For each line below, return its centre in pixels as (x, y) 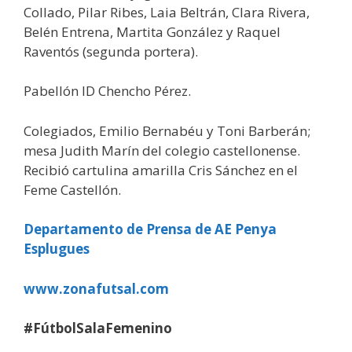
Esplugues (57, 249)
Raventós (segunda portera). (111, 51)
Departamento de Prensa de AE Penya (150, 229)
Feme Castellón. (72, 189)
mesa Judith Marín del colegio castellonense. (162, 150)
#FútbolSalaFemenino (98, 328)
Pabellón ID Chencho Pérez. (107, 91)
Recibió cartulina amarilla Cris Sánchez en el (161, 170)
